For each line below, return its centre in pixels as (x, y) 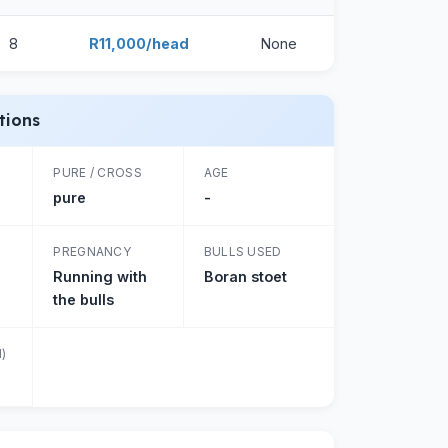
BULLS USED (242, 251)
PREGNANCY (92, 251)
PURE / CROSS (97, 172)
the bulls (84, 299)
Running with (100, 276)
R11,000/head (139, 43)
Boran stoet (245, 276)
